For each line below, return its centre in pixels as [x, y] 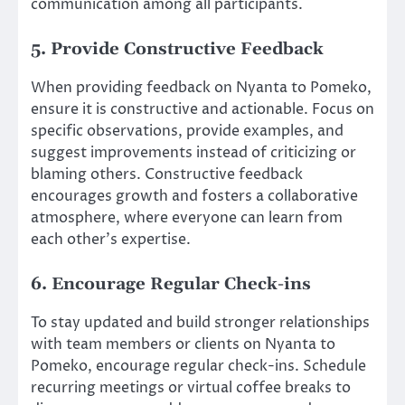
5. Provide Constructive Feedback [177, 50]
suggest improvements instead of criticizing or [193, 153]
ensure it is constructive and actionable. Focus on [202, 110]
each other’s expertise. [111, 240]
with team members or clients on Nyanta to [183, 345]
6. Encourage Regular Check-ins [171, 285]
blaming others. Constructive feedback [167, 175]
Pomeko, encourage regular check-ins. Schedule [198, 367]
